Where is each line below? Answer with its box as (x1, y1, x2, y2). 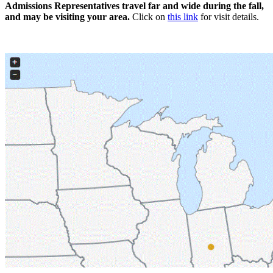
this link (168, 11, 198, 22)
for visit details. (198, 11, 261, 22)
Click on (132, 11, 168, 22)
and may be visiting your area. (5, 11, 132, 22)
